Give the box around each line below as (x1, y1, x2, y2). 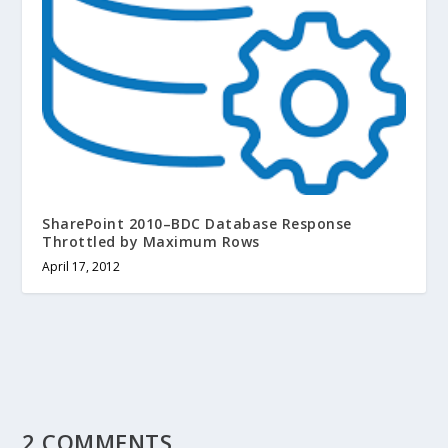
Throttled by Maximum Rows (42, 231, 260, 251)
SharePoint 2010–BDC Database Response (42, 213, 352, 233)
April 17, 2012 (42, 257, 121, 275)
